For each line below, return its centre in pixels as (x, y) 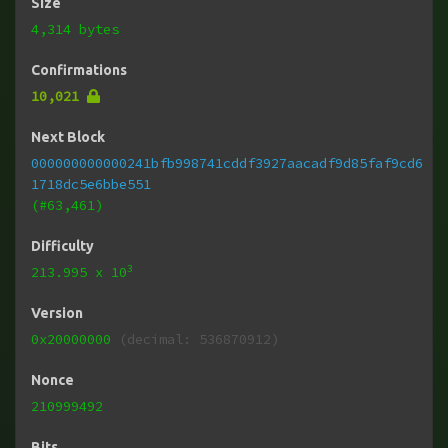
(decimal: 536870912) (195, 339)
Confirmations (79, 70)
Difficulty (63, 246)
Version (57, 313)
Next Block (68, 137)
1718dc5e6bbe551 (91, 184)
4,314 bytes (75, 29)
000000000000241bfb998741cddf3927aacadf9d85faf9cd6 (227, 163)
